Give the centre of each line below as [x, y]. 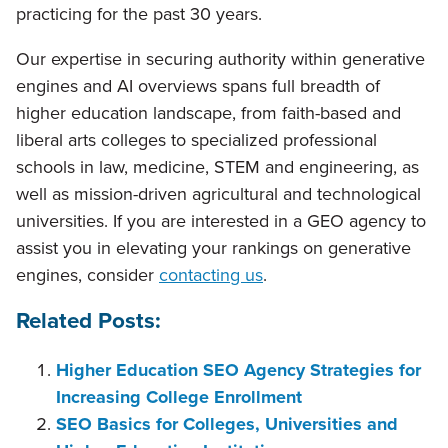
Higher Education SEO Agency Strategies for [238, 370]
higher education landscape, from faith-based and [208, 113]
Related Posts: [88, 321]
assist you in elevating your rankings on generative [213, 248]
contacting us [211, 275]
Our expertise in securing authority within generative [220, 59]
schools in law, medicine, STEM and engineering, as [217, 167]
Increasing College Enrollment [179, 397]
